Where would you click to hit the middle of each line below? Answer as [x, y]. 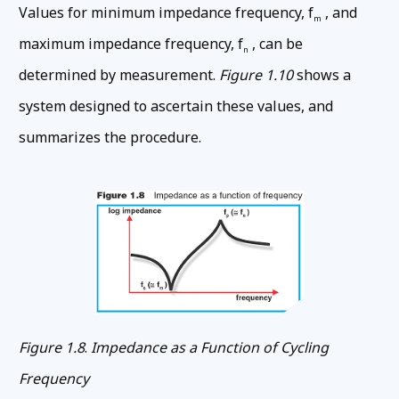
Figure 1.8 [52, 348]
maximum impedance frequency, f [131, 43]
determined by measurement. [119, 74]
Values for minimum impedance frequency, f [166, 12]
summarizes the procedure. [110, 137]
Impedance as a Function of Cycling [210, 348]
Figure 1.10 [256, 74]
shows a [322, 74]
